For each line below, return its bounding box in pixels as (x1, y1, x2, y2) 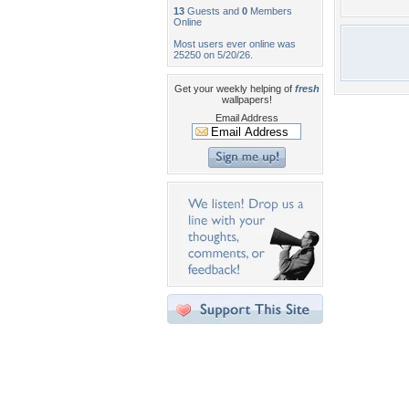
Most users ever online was (173, 38, 296, 49)
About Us (248, 393, 298, 407)
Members (247, 5, 292, 16)
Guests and (184, 5, 242, 16)
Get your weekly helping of (173, 83, 295, 94)
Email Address (215, 112, 278, 123)
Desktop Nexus (248, 362, 321, 372)
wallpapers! (221, 94, 272, 105)
